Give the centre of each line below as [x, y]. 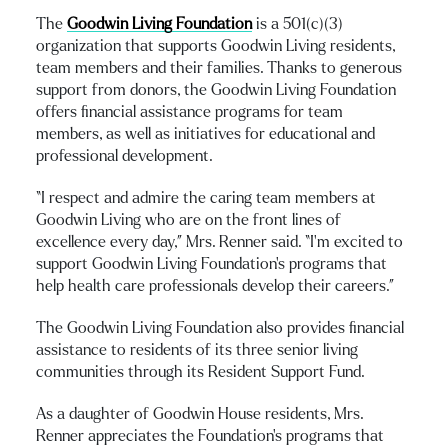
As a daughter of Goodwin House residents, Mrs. [199, 413]
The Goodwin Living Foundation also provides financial [220, 327]
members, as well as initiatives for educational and [205, 133]
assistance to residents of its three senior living [197, 349]
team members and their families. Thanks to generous [219, 67]
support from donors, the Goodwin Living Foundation [216, 89]
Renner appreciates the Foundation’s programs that [210, 435]
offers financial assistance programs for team [189, 111]
